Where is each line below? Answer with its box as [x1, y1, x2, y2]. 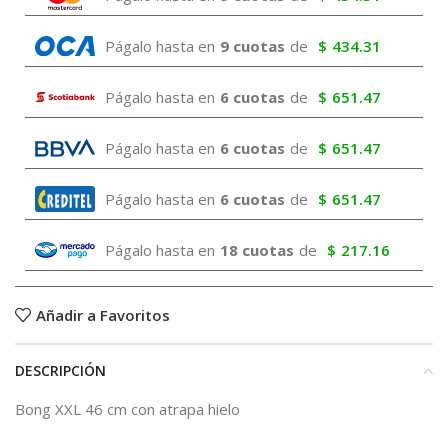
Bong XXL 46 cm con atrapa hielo [15, 399, 240, 419]
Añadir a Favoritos [35, 304, 170, 325]
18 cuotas [220, 240, 294, 260]
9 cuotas [220, 36, 285, 56]
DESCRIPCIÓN [15, 361, 106, 380]
